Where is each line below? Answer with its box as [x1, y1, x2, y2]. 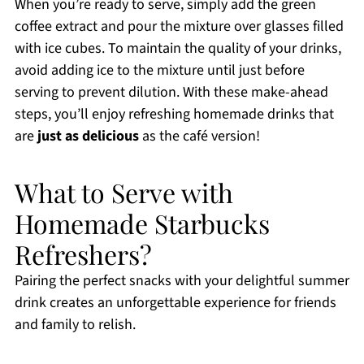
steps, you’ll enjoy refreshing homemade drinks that [14, 104, 334, 125]
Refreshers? [14, 236, 152, 272]
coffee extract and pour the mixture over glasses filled [14, 16, 344, 37]
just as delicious [37, 126, 139, 147]
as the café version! [138, 126, 260, 147]
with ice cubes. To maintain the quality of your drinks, [14, 38, 341, 59]
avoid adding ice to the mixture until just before [14, 60, 305, 81]
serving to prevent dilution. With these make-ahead [14, 82, 328, 103]
